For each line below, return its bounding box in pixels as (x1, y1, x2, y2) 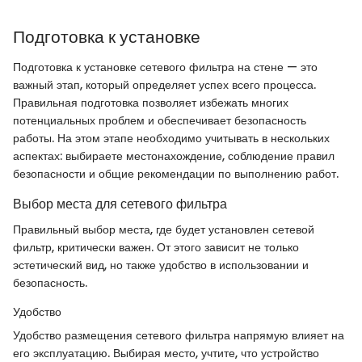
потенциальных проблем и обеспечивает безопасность (13, 112, 306, 129)
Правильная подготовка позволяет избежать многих (13, 95, 288, 112)
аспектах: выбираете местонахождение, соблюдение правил (13, 148, 335, 165)
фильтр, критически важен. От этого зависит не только (13, 239, 299, 256)
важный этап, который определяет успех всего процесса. (13, 77, 316, 94)
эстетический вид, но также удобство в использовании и (13, 257, 309, 274)
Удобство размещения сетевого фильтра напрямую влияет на (13, 327, 344, 344)
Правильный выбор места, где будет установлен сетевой (13, 221, 314, 238)
